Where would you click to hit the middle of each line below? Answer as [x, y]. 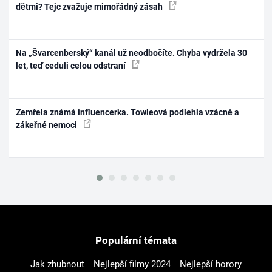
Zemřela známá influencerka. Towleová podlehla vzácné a [128, 112]
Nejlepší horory [211, 264]
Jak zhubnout [57, 264]
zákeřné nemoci [48, 125]
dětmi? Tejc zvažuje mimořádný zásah [90, 6]
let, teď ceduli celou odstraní [72, 66]
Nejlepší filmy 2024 [132, 264]
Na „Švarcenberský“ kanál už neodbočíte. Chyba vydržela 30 [132, 53]
